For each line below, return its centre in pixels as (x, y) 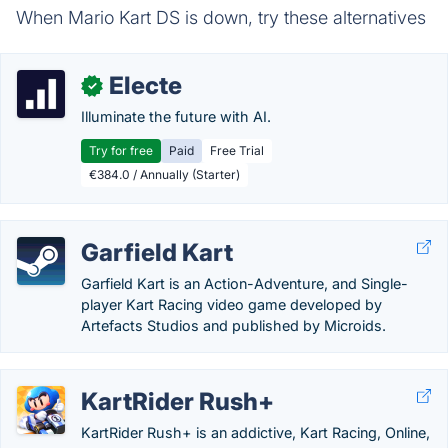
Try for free (121, 150)
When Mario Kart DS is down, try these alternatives (221, 17)
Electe (145, 85)
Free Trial (237, 150)
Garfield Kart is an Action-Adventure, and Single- (244, 283)
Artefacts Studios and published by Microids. (233, 325)
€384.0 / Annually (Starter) (164, 174)
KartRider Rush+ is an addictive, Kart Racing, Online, (255, 432)
